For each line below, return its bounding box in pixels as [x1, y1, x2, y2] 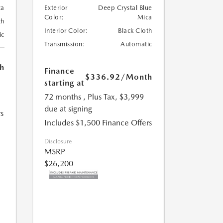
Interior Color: [44, 27, 88, 35]
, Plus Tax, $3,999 [83, 92, 144, 102]
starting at [44, 78, 84, 88]
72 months [44, 92, 81, 102]
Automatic [120, 40, 152, 48]
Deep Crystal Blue [98, 4, 152, 12]
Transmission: [44, 40, 85, 48]
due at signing [44, 104, 92, 114]
